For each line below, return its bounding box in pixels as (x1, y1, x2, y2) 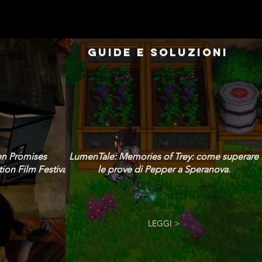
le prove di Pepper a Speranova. (97, 164, 230, 175)
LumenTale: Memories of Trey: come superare (69, 151, 258, 162)
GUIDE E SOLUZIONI (87, 46, 228, 59)
